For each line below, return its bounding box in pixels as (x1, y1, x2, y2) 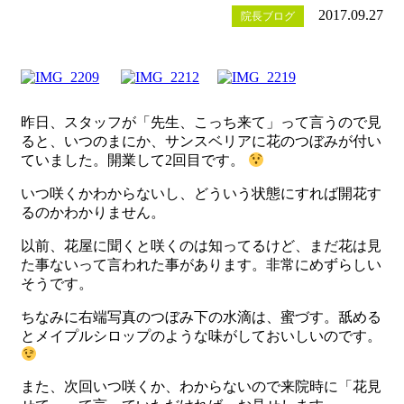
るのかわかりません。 (21, 205, 165, 221)
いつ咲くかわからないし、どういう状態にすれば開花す (21, 186, 381, 202)
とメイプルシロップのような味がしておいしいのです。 (21, 328, 381, 344)
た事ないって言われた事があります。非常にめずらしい (21, 257, 381, 273)
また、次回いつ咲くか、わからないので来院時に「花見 (21, 378, 381, 394)
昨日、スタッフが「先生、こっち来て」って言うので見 (21, 115, 381, 131)
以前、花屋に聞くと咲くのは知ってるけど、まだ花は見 (21, 238, 381, 254)
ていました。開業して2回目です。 (21, 152, 248, 169)
